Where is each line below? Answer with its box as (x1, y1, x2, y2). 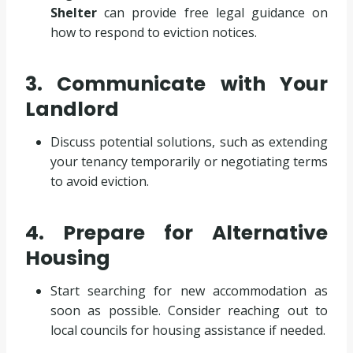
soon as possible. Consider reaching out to (50, 301, 328, 319)
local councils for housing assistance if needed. (50, 321, 325, 339)
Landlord (25, 95, 119, 124)
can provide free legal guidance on (97, 3, 328, 21)
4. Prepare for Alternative (25, 219, 328, 247)
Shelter (50, 3, 97, 21)
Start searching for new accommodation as (50, 281, 328, 299)
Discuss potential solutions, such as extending (50, 132, 328, 150)
